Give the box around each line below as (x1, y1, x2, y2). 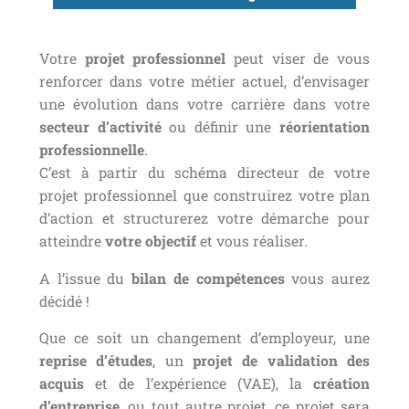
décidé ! (39, 291, 89, 310)
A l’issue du (39, 268, 132, 288)
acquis (39, 374, 84, 393)
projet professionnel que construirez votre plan (39, 186, 370, 205)
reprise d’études (39, 351, 153, 371)
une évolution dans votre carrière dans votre (39, 95, 370, 114)
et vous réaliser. (196, 232, 308, 251)
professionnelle (39, 141, 144, 160)
